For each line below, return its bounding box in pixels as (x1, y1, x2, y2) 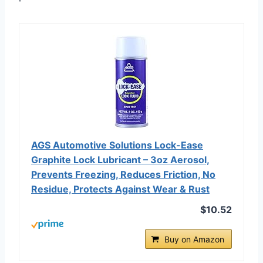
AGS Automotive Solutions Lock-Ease (31, 139, 203, 151)
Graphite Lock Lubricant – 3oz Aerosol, (31, 153, 210, 166)
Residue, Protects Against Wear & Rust (31, 183, 210, 195)
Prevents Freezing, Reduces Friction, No (31, 168, 215, 180)
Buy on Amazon (164, 234, 224, 244)
